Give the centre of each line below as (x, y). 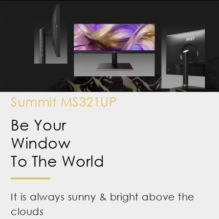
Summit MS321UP (64, 102)
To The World (58, 161)
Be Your (39, 125)
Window (41, 143)
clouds (27, 211)
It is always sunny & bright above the (103, 197)
